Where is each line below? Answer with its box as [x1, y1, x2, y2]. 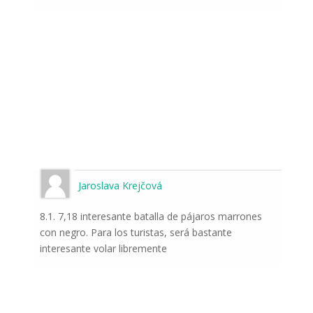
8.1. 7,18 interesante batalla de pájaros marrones [39, 210, 262, 224]
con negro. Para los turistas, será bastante [39, 226, 232, 240]
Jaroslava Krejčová [78, 179, 162, 193]
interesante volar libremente [39, 242, 167, 256]
